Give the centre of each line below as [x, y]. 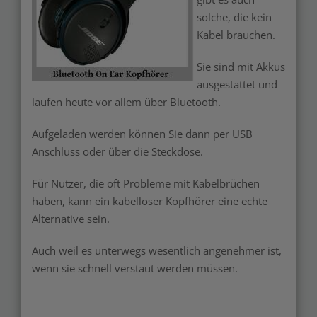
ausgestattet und [237, 85]
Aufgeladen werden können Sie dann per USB [142, 134]
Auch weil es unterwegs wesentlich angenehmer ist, [157, 251]
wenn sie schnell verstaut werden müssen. [135, 269]
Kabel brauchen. [236, 35]
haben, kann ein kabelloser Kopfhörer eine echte [150, 201]
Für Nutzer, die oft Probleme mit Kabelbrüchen [146, 184]
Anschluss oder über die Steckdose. [117, 152]
